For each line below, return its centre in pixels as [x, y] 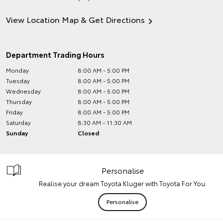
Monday [17, 70]
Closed [89, 133]
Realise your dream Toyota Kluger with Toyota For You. [122, 183]
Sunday [17, 133]
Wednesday [23, 91]
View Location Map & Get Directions [75, 19]
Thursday [19, 101]
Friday [14, 112]
